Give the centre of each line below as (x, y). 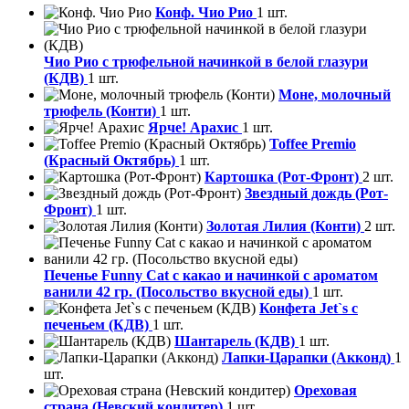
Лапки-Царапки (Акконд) (308, 358)
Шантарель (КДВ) (236, 341)
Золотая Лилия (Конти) (285, 226)
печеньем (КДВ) (98, 325)
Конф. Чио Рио (206, 13)
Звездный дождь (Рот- (316, 194)
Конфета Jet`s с (309, 309)
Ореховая (325, 391)
